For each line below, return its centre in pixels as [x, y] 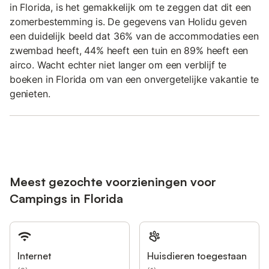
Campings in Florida [66, 198]
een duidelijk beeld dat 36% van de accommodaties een [134, 36]
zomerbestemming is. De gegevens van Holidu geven [128, 21]
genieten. [30, 93]
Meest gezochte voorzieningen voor [113, 181]
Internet [34, 255]
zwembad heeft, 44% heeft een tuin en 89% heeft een [129, 50]
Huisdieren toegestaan [197, 255]
